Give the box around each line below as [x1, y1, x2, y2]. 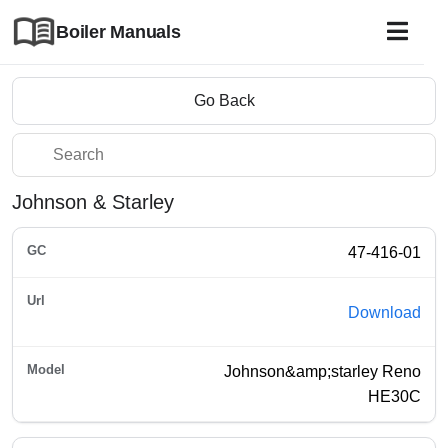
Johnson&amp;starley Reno [224, 363, 421, 380]
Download [348, 303, 421, 321]
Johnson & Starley [12, 191, 174, 213]
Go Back [193, 92, 255, 109]
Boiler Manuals [56, 21, 181, 42]
